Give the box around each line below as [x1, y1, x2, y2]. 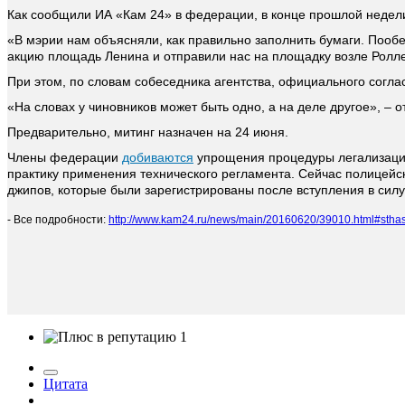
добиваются [122, 150, 193, 165]
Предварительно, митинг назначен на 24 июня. [7, 125, 288, 140]
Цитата [43, 376, 88, 392]
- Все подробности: [7, 213, 108, 227]
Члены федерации [7, 150, 118, 165]
